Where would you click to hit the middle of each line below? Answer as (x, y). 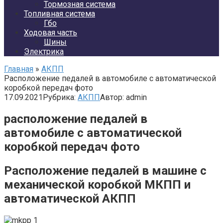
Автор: (112, 97)
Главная (19, 69)
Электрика (44, 52)
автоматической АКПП (70, 198)
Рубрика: (59, 97)
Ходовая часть (51, 33)
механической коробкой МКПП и (97, 184)
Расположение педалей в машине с (105, 170)
